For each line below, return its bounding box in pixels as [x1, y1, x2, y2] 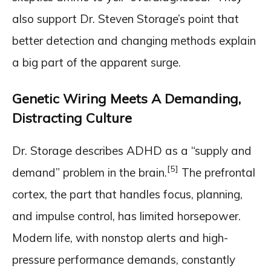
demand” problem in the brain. [12, 165, 167, 180]
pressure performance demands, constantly [12, 252, 235, 267]
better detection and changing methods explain [12, 33, 256, 48]
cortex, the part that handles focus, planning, [12, 186, 243, 201]
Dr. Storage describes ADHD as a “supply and [12, 143, 252, 158]
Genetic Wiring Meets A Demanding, [12, 90, 241, 107]
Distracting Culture [12, 109, 132, 126]
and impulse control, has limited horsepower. [12, 208, 241, 223]
